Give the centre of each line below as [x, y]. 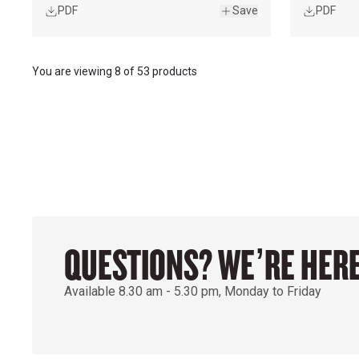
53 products [167, 71]
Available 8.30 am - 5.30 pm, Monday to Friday [193, 291]
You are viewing [72, 71]
